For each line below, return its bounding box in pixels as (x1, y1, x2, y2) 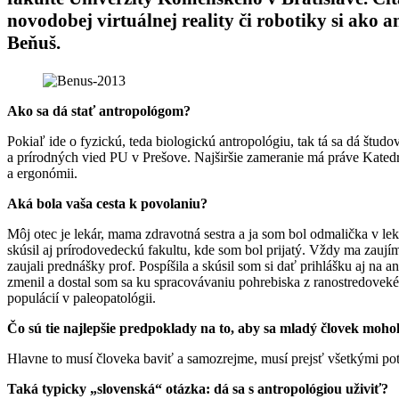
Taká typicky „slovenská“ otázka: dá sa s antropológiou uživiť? (7, 380, 388, 396)
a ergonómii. (7, 165, 77, 181)
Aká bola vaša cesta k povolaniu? (7, 195, 208, 211)
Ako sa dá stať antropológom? (7, 102, 191, 118)
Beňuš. (7, 31, 65, 53)
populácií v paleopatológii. (7, 289, 156, 305)
